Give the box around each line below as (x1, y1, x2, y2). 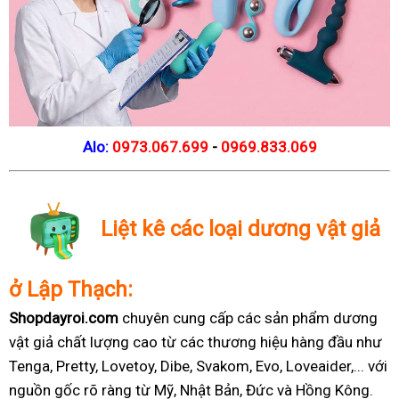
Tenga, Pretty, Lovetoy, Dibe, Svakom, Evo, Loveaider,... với (9, 357, 387, 376)
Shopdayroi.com (9, 309, 118, 328)
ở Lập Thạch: (9, 277, 133, 303)
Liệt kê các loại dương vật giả (101, 216, 380, 242)
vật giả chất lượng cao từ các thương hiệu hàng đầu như (9, 333, 382, 352)
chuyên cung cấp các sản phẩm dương (118, 309, 378, 328)
